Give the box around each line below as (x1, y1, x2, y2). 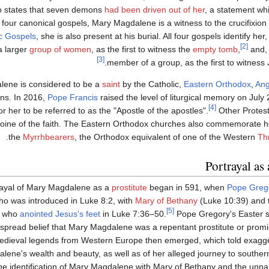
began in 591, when (147, 183, 227, 193)
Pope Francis (47, 92, 98, 103)
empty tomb (193, 44, 238, 55)
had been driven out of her (104, 5, 205, 15)
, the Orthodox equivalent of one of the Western (74, 132, 258, 142)
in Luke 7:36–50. (100, 209, 166, 219)
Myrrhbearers (23, 132, 74, 142)
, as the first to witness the (91, 44, 193, 55)
